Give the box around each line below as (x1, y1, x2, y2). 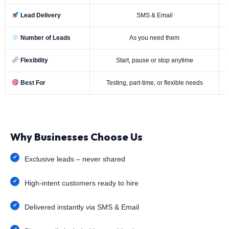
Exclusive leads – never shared (25, 154, 125, 163)
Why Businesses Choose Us (10, 130, 143, 143)
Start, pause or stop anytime (116, 56, 193, 64)
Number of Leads (18, 34, 71, 41)
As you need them (129, 34, 179, 41)
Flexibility (18, 56, 48, 64)
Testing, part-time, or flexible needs (106, 79, 203, 86)
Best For (18, 79, 45, 86)
